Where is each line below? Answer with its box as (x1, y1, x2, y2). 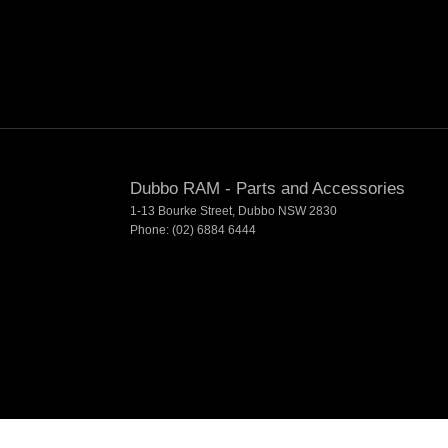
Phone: (130, 223, 172, 238)
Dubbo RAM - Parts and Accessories (130, 179, 405, 199)
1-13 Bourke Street (130, 204, 232, 219)
